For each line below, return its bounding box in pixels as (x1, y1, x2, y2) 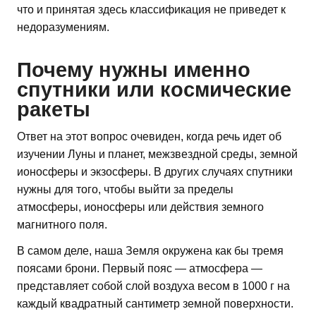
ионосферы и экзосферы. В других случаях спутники (17, 166, 293, 178)
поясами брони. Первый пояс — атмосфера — (17, 262, 262, 275)
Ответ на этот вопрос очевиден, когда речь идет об (17, 130, 281, 143)
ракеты (17, 98, 90, 121)
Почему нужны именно (17, 59, 250, 82)
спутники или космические (17, 78, 291, 102)
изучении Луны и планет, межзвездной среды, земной (17, 148, 298, 161)
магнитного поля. (17, 219, 107, 231)
